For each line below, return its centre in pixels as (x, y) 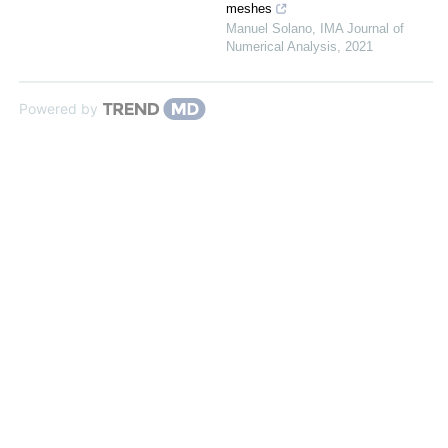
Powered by (58, 108)
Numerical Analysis (281, 46)
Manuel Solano (269, 28)
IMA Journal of (362, 28)
